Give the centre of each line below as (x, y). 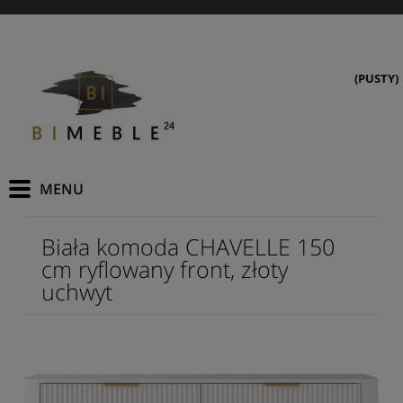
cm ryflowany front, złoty (165, 269)
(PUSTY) (376, 78)
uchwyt (77, 291)
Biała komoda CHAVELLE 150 (188, 246)
